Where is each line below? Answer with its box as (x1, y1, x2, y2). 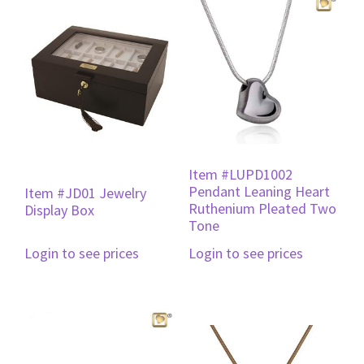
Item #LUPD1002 (188, 164, 292, 184)
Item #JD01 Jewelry (24, 183, 146, 202)
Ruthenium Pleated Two (188, 198, 336, 218)
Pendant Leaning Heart (188, 181, 330, 201)
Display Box (24, 200, 94, 219)
